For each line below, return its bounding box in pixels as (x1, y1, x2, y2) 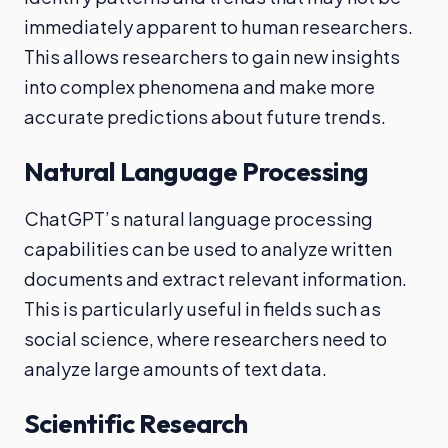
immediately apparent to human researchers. (24, 15, 413, 38)
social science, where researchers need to (24, 327, 387, 350)
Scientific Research (24, 407, 248, 440)
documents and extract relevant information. (24, 267, 407, 290)
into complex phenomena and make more (24, 75, 375, 98)
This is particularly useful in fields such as (24, 297, 381, 320)
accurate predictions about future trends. (24, 105, 386, 128)
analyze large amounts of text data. (24, 357, 327, 380)
